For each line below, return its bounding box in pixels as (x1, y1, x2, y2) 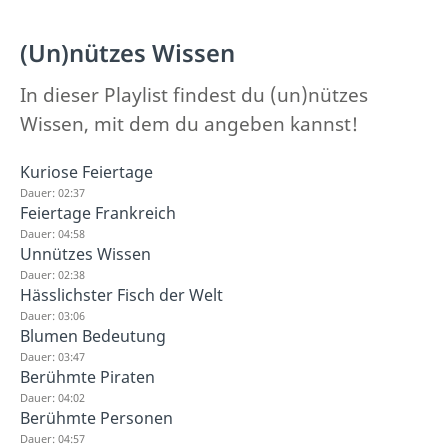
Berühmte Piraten (20, 365, 155, 388)
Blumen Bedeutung (20, 324, 166, 347)
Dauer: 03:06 (20, 307, 85, 323)
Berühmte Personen (20, 406, 173, 429)
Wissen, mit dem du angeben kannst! (20, 110, 358, 137)
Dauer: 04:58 (20, 225, 85, 241)
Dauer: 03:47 (20, 348, 85, 364)
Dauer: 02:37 (20, 184, 85, 200)
